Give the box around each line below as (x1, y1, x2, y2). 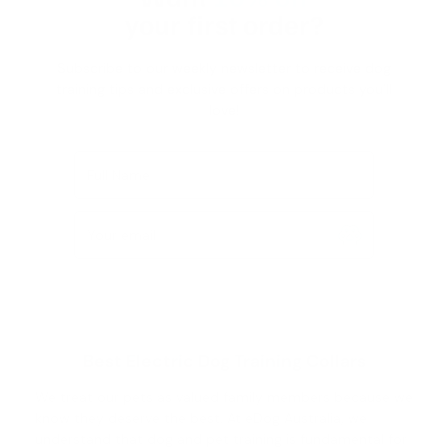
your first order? (124, 5, 324, 41)
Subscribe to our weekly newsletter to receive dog (57, 58, 391, 77)
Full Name (87, 165, 150, 184)
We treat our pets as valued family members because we (35, 387, 413, 406)
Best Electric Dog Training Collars (82, 349, 366, 372)
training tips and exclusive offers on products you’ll (56, 79, 392, 98)
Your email (87, 225, 156, 244)
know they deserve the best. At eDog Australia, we (35, 408, 367, 427)
